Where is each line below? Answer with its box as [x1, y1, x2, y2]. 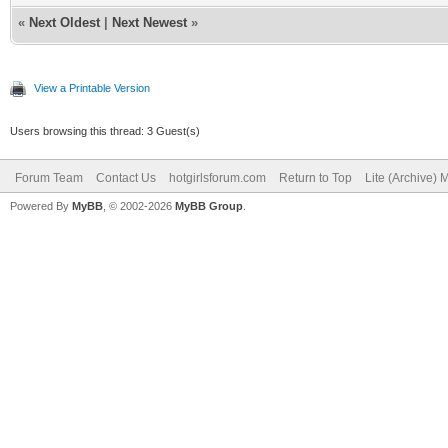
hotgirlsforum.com [169, 170, 266, 185]
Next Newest [112, 14, 187, 30]
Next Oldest [29, 14, 100, 30]
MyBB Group [175, 199, 243, 212]
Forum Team [15, 170, 83, 185]
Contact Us [96, 170, 156, 185]
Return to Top [279, 170, 352, 185]
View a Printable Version [34, 81, 150, 94]
